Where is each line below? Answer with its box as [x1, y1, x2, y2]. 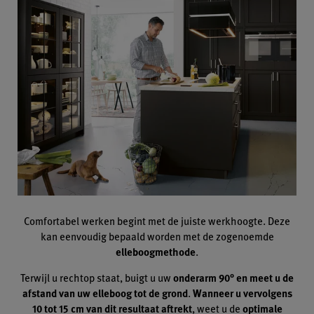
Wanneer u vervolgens [192, 285, 292, 301]
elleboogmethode [116, 244, 196, 260]
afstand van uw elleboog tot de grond [22, 285, 188, 301]
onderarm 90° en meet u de [173, 270, 294, 286]
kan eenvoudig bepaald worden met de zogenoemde [40, 228, 274, 244]
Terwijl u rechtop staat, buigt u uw [20, 270, 173, 285]
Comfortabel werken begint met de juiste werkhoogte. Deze [24, 213, 290, 228]
